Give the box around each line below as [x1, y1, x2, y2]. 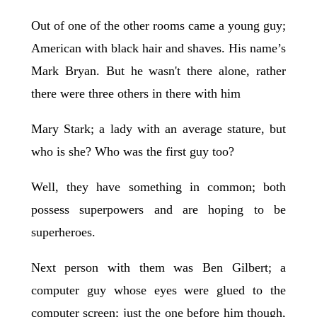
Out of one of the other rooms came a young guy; [30, 18, 287, 33]
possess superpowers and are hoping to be [30, 202, 287, 217]
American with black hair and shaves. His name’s [30, 41, 287, 56]
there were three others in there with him [30, 86, 241, 101]
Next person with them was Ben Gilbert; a [30, 260, 287, 275]
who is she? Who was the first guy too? [30, 144, 234, 159]
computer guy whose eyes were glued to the [30, 283, 287, 298]
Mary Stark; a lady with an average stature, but [30, 122, 287, 137]
